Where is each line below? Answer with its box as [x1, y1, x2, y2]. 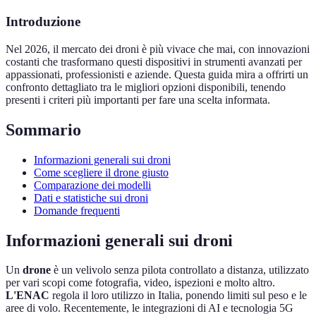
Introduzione [6, 14, 80, 30]
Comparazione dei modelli [34, 178, 151, 191]
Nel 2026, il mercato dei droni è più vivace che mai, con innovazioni [6, 42, 310, 55]
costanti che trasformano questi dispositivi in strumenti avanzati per [6, 55, 302, 68]
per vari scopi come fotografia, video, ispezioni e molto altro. [6, 276, 275, 289]
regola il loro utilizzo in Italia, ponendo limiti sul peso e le [49, 289, 307, 302]
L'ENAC [6, 289, 49, 302]
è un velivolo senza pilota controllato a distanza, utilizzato [51, 264, 309, 276]
